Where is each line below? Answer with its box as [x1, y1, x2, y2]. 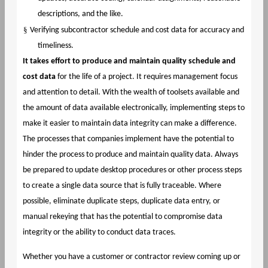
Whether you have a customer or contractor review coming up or [22, 252, 240, 261]
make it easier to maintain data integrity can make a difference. [22, 118, 237, 128]
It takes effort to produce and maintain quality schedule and [22, 56, 236, 66]
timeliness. [38, 41, 74, 50]
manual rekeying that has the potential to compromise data [22, 212, 223, 221]
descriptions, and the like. [38, 9, 123, 19]
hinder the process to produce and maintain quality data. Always [22, 150, 238, 159]
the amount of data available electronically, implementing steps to [22, 103, 245, 112]
